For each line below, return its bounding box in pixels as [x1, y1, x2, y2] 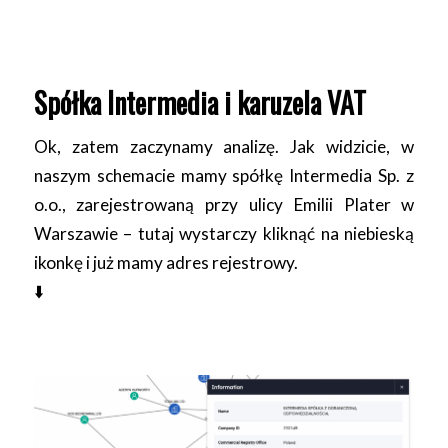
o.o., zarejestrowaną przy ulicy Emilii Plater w [33, 194, 415, 216]
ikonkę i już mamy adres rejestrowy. [33, 252, 298, 274]
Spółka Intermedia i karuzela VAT [33, 81, 366, 123]
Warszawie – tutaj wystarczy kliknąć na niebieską [33, 223, 415, 245]
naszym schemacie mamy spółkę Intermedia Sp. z [33, 165, 415, 187]
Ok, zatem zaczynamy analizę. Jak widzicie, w [33, 136, 415, 158]
